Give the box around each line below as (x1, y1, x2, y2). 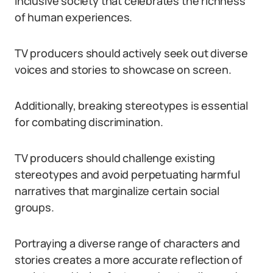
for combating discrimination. (15, 115, 163, 129)
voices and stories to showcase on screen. (15, 62, 232, 77)
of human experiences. (15, 10, 133, 24)
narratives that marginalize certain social (15, 183, 219, 198)
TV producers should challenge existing (15, 151, 216, 165)
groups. (15, 200, 54, 214)
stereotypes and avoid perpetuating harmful (15, 167, 240, 182)
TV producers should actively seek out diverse (15, 46, 248, 60)
